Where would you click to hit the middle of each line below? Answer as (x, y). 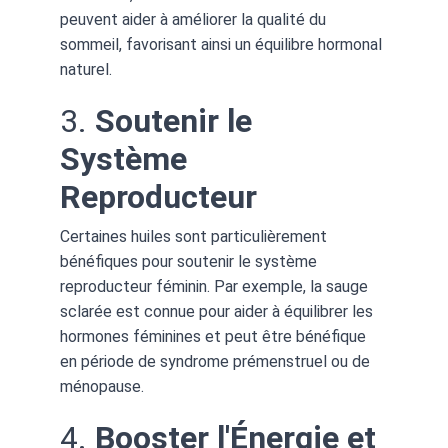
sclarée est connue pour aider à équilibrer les (218, 311)
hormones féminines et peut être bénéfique (215, 336)
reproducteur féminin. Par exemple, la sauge (216, 286)
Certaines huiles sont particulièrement (195, 236)
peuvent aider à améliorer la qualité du (195, 19)
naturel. (86, 69)
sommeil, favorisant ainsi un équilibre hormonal (223, 44)
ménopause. (102, 386)
